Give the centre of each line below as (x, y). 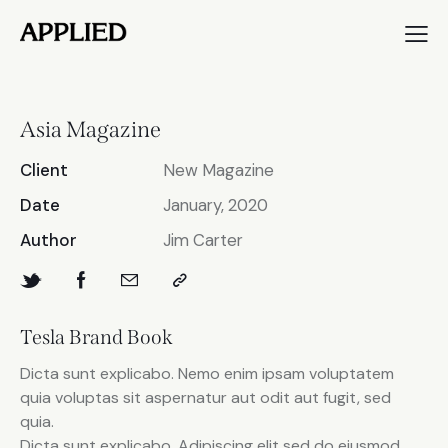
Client (44, 170)
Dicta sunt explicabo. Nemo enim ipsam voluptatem (207, 374)
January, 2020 (215, 205)
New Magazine (218, 170)
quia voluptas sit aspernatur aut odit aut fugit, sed (205, 398)
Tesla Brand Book (96, 337)
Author (48, 240)
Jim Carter (202, 240)
